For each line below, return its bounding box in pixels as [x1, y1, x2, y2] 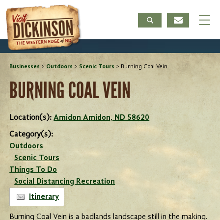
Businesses [9, 64, 40, 70]
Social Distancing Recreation [14, 178, 115, 186]
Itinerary [29, 193, 59, 201]
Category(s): [9, 131, 54, 138]
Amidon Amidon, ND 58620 [54, 114, 150, 122]
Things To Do [9, 166, 57, 174]
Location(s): [9, 114, 54, 122]
